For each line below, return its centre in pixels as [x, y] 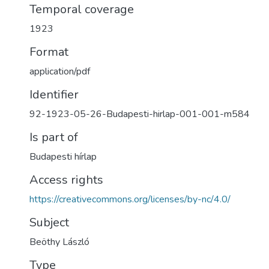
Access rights [66, 180]
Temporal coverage [82, 9]
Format [49, 52]
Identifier [54, 95]
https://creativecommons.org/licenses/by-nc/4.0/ [130, 199]
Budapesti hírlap [63, 157]
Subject [49, 222]
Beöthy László [59, 242]
